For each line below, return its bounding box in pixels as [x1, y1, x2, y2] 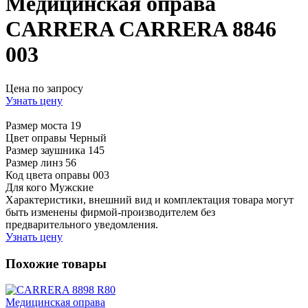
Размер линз [5, 156, 63, 168]
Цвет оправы [5, 131, 67, 144]
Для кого [5, 181, 47, 193]
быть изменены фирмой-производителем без [5, 206, 215, 218]
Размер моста [5, 119, 67, 131]
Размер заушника [5, 144, 85, 156]
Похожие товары [5, 256, 107, 271]
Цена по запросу [5, 82, 83, 94]
